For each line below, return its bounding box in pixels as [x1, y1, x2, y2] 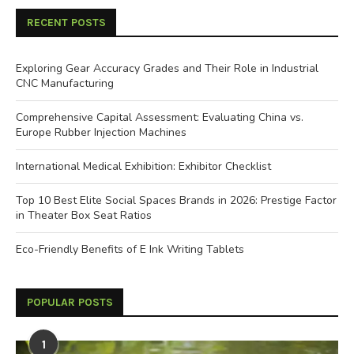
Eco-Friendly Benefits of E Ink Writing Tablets [16, 241, 244, 257]
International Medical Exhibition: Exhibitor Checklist [16, 158, 271, 174]
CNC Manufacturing [16, 75, 114, 91]
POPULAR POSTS [27, 295, 113, 309]
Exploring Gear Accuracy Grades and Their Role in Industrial [16, 60, 318, 76]
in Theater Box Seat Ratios [16, 207, 152, 223]
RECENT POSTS [27, 15, 106, 29]
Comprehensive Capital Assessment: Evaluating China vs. [16, 109, 303, 125]
